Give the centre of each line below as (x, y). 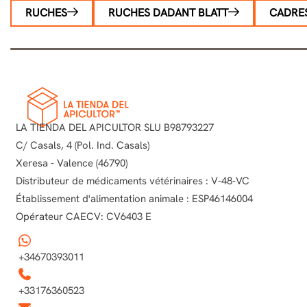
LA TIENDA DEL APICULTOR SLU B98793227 (115, 127)
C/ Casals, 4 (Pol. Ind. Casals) (83, 145)
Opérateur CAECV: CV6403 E (84, 216)
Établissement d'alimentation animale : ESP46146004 (134, 198)
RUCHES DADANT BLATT (168, 13)
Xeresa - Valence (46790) (72, 163)
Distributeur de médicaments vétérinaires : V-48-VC (133, 181)
